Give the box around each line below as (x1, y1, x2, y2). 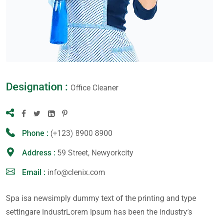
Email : (22, 168, 47, 177)
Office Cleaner (70, 83, 118, 92)
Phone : (22, 129, 50, 138)
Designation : (6, 81, 70, 93)
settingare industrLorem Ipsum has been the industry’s (6, 207, 192, 217)
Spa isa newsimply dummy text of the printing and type (6, 194, 196, 203)
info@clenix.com (47, 168, 105, 177)
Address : (22, 148, 57, 157)
